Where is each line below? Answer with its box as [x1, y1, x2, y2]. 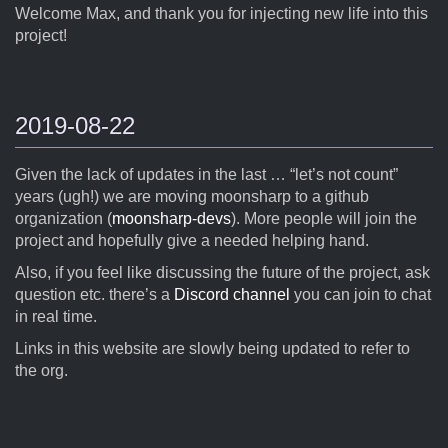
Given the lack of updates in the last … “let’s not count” [15, 166, 398, 183]
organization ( [15, 210, 112, 227]
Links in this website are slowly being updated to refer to [15, 340, 410, 357]
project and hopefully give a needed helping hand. [15, 232, 369, 249]
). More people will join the [231, 210, 417, 227]
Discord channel [174, 286, 290, 303]
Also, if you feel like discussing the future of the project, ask [15, 264, 430, 281]
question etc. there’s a [15, 286, 174, 303]
